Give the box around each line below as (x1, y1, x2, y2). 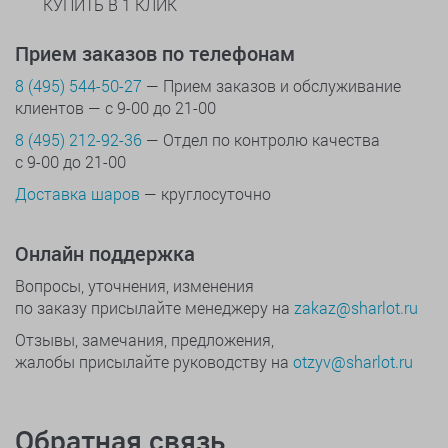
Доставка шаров (15, 183, 140, 205)
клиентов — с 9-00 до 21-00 (15, 97, 216, 119)
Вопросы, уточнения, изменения (15, 275, 254, 297)
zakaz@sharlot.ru (294, 297, 418, 319)
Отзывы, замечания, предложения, (15, 329, 274, 351)
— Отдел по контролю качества (142, 129, 380, 151)
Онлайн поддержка (15, 240, 195, 268)
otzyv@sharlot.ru (293, 351, 413, 373)
